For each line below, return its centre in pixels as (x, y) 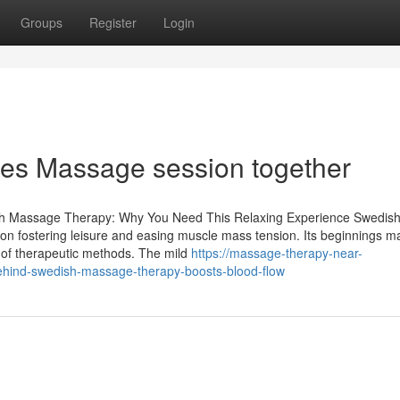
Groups (42, 22)
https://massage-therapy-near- (277, 253)
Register (113, 22)
